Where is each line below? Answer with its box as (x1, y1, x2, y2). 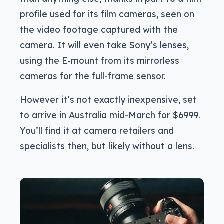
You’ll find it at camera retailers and (20, 125, 174, 136)
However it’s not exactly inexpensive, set (20, 94, 197, 105)
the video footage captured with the (20, 24, 178, 35)
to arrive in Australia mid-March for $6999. (20, 109, 200, 121)
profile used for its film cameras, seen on (20, 8, 194, 20)
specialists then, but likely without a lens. (20, 140, 194, 152)
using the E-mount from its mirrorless (20, 55, 179, 66)
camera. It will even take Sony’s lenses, (20, 39, 189, 51)
